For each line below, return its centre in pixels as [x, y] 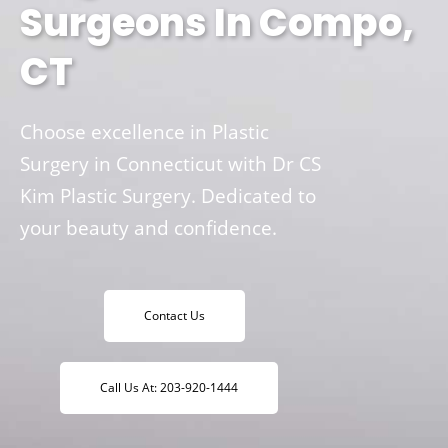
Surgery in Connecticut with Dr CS [170, 163]
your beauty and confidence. [148, 227]
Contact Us [174, 315]
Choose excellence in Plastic [144, 131]
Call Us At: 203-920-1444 [168, 387]
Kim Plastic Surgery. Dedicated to [168, 195]
